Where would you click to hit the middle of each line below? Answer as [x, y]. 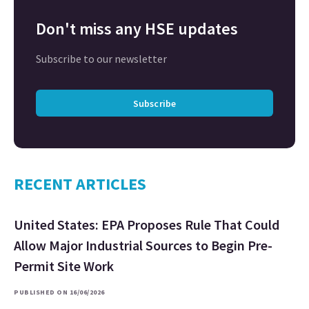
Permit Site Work [64, 266]
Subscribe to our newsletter [101, 59]
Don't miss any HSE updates [137, 29]
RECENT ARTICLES [80, 184]
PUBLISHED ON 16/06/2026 [59, 292]
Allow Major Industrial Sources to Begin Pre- [143, 246]
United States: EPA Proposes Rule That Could [147, 225]
